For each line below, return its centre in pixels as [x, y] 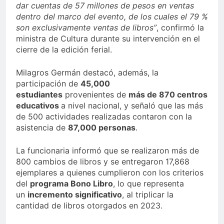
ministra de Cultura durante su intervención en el [108, 39]
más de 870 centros [168, 95]
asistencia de [42, 128]
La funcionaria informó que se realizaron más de [107, 151]
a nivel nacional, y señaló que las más [132, 106]
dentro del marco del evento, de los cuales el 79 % [112, 17]
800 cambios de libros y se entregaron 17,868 [103, 162]
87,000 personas [102, 128]
